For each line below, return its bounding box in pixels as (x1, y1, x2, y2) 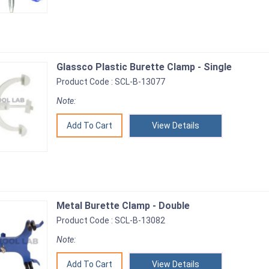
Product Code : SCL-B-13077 (56, 77, 165, 86)
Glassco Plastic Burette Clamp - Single (56, 61, 232, 73)
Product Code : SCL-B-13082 (56, 216, 165, 225)
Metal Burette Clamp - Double (56, 200, 190, 211)
